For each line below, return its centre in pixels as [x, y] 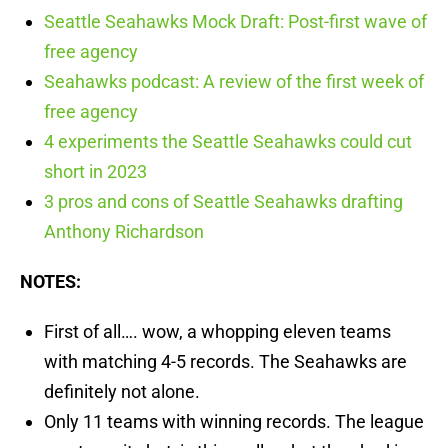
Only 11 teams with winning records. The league [234, 422]
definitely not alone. [122, 392]
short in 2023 [95, 172]
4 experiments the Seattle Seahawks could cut [228, 142]
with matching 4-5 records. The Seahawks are [225, 362]
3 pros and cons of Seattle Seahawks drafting [223, 202]
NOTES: [50, 282]
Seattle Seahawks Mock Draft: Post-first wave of [235, 22]
